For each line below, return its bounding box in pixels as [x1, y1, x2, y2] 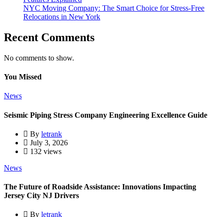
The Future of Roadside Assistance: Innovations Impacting [4, 183, 196, 191]
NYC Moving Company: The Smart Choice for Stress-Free [23, 3, 204, 12]
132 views [28, 147, 62, 155]
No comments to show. [4, 53, 74, 62]
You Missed [4, 73, 42, 81]
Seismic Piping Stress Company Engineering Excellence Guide [4, 110, 207, 119]
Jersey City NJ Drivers [4, 191, 79, 200]
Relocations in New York [23, 12, 100, 21]
